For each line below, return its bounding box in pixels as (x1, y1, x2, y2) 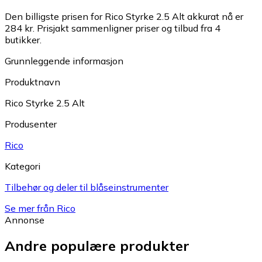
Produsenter (5, 118, 57, 130)
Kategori (5, 160, 40, 172)
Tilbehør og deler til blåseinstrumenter (5, 181, 168, 193)
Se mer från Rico (5, 202, 75, 214)
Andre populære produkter (5, 237, 189, 255)
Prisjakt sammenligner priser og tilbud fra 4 (37, 22, 220, 34)
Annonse (5, 213, 44, 226)
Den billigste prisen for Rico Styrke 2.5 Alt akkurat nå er (5, 10, 243, 22)
